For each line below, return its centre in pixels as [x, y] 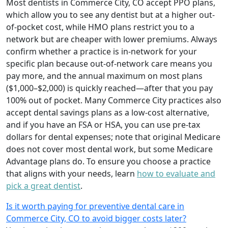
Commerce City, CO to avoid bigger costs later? [96, 218]
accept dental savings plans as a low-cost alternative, [108, 112]
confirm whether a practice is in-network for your [102, 51]
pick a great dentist [43, 186]
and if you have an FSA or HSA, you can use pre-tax [103, 124]
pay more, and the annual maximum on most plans [104, 76]
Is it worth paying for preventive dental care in [95, 206]
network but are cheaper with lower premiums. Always [112, 39]
